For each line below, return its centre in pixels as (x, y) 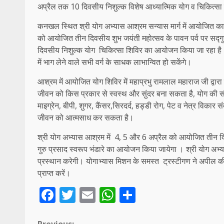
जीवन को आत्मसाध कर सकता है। (86, 118)
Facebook (91, 195)
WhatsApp (154, 195)
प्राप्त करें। (54, 173)
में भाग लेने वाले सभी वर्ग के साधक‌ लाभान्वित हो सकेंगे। (114, 62)
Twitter (102, 195)
